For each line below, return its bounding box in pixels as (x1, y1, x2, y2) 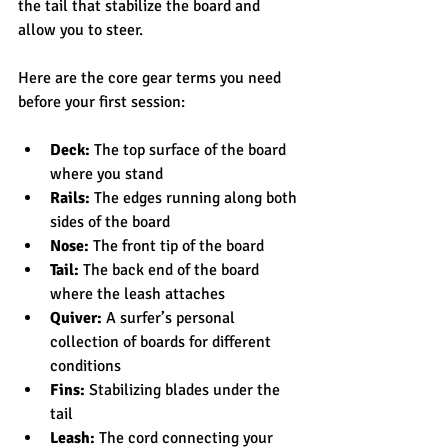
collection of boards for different (50, 331, 275, 352)
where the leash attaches (50, 283, 225, 304)
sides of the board (50, 211, 170, 232)
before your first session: (18, 91, 185, 112)
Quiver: (50, 307, 102, 328)
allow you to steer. (18, 19, 143, 40)
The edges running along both (90, 187, 301, 208)
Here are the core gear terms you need (18, 67, 285, 88)
